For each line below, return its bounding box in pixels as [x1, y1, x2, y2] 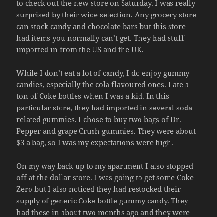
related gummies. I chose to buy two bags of [16, 114, 171, 124]
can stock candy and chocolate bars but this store [16, 21, 186, 31]
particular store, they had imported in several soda [16, 103, 193, 113]
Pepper [16, 126, 41, 136]
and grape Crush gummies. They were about [41, 126, 196, 136]
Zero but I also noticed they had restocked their [16, 184, 181, 194]
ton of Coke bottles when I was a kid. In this [16, 91, 170, 101]
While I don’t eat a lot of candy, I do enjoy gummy [16, 68, 190, 78]
